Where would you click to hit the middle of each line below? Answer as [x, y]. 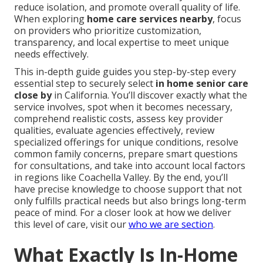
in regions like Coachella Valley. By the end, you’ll [121, 178]
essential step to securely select [85, 84]
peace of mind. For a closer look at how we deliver [123, 213]
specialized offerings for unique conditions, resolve [126, 142]
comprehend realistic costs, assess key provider [119, 119]
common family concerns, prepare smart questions [126, 154]
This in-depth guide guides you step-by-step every [125, 72]
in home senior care [202, 84]
